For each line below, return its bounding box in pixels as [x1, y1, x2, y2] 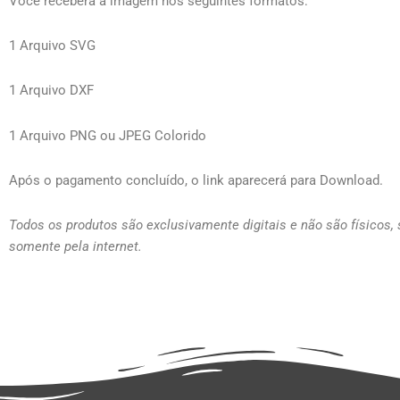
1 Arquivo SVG [9, 37, 96, 54]
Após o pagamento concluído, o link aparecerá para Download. [9, 171, 383, 188]
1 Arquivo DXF [9, 82, 94, 99]
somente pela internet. [9, 238, 142, 255]
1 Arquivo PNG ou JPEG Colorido [9, 127, 206, 144]
